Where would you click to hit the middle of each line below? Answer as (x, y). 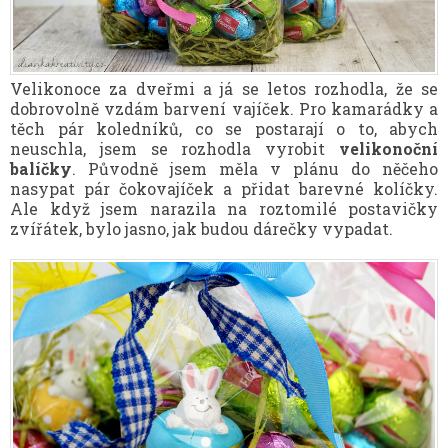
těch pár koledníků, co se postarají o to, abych (224, 128)
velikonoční (388, 148)
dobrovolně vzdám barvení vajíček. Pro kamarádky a (224, 108)
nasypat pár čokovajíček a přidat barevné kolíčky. (224, 188)
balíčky (41, 168)
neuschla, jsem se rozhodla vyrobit (174, 148)
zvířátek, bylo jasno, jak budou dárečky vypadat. (201, 228)
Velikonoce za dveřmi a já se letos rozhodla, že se (224, 88)
